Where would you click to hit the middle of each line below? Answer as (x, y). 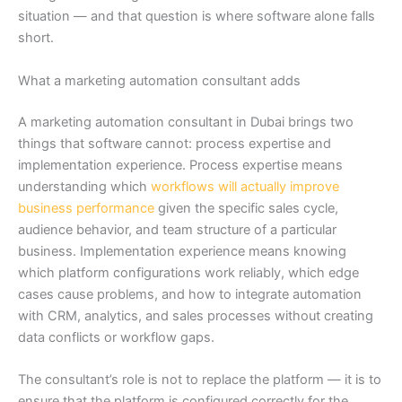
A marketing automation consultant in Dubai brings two (186, 122)
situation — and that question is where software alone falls (197, 17)
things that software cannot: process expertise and (175, 143)
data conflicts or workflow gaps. (116, 337)
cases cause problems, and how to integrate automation (190, 294)
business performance (86, 208)
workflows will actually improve (245, 186)
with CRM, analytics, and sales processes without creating (196, 315)
